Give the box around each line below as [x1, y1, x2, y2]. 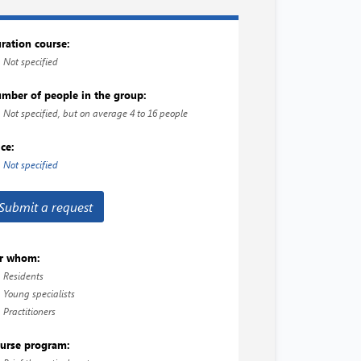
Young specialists [3, 287, 76, 300]
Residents [3, 269, 44, 282]
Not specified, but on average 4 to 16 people [3, 106, 189, 119]
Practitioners [3, 305, 56, 317]
